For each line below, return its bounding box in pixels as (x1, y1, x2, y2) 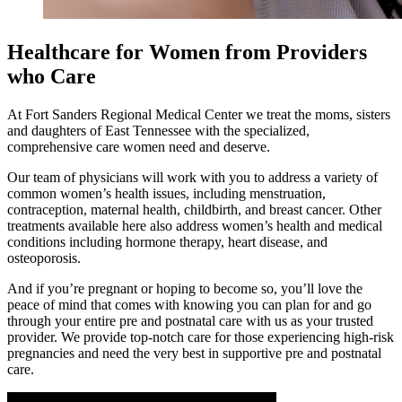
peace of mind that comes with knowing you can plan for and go (7, 296, 371, 312)
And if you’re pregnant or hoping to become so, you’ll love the (7, 280, 363, 296)
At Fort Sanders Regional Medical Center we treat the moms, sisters (7, 106, 390, 122)
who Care (7, 64, 96, 88)
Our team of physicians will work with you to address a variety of (7, 169, 378, 185)
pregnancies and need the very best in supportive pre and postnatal (7, 345, 381, 361)
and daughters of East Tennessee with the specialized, (7, 122, 310, 138)
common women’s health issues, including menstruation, (7, 185, 326, 201)
